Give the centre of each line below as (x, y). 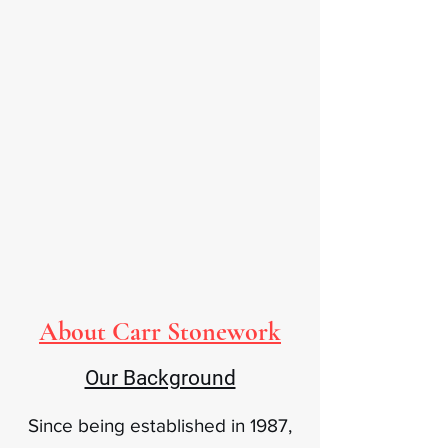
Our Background (160, 378)
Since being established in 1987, (160, 425)
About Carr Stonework (160, 331)
